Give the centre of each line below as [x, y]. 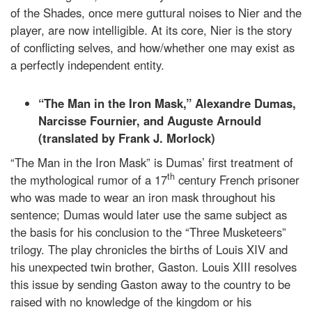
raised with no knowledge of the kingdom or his [131, 301]
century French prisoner [237, 179]
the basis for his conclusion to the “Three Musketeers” [148, 232]
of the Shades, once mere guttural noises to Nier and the [156, 12]
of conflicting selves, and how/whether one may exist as [153, 47]
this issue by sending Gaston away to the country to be [150, 284]
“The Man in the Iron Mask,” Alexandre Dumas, [167, 103]
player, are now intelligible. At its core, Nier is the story [151, 30]
